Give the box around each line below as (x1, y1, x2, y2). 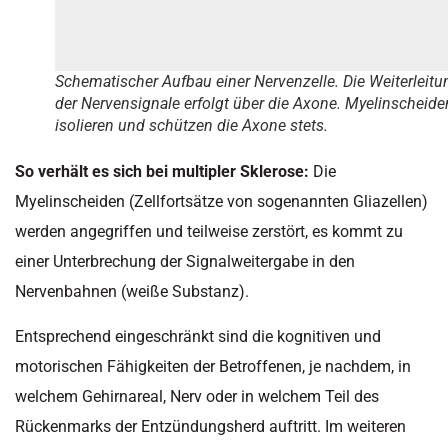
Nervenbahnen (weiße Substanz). (15, 282, 249, 302)
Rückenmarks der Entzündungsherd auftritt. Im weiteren (15, 416, 406, 436)
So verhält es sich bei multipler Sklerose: (15, 162, 309, 182)
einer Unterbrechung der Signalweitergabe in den (15, 252, 355, 272)
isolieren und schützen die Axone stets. (55, 116, 328, 136)
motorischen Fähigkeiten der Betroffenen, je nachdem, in (15, 356, 411, 376)
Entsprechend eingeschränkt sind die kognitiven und (15, 326, 381, 346)
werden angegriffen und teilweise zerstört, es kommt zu (15, 222, 403, 242)
